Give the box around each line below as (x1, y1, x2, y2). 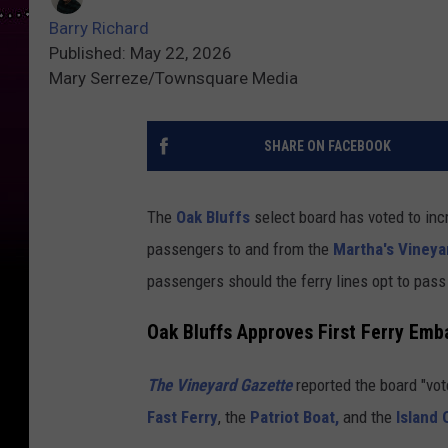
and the (339, 407, 396, 428)
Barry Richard (49, 18, 149, 39)
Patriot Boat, (250, 407, 339, 428)
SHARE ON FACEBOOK (263, 138, 391, 155)
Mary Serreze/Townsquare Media (49, 68, 298, 89)
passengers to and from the (147, 239, 333, 260)
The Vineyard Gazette (147, 375, 292, 396)
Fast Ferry (147, 407, 218, 428)
